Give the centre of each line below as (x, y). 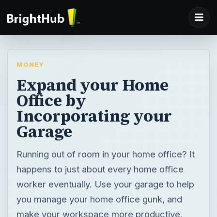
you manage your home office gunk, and (99, 199)
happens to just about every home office (100, 169)
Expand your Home (92, 85)
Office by (51, 100)
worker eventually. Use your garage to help (105, 184)
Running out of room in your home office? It (105, 154)
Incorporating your (94, 116)
